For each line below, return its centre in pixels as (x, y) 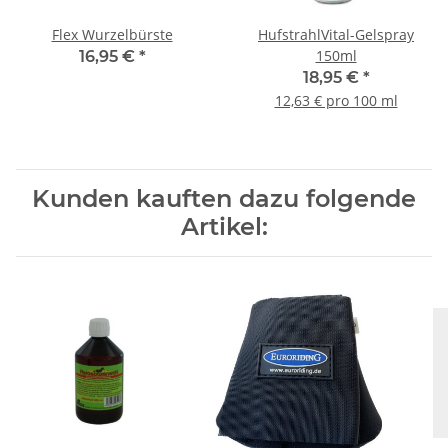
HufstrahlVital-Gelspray (336, 35)
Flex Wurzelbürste (112, 35)
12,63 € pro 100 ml (336, 101)
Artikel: (224, 227)
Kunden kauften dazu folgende (224, 199)
